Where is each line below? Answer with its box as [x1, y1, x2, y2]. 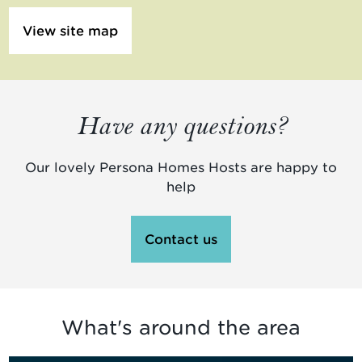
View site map [23, 22, 118, 39]
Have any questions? [76, 108, 286, 141]
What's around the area [61, 314, 301, 339]
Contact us [145, 230, 217, 247]
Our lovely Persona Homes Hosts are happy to [25, 158, 337, 175]
